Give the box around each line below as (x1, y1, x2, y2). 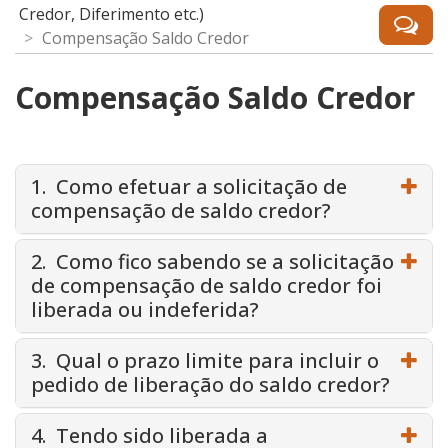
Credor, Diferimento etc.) (19, 3, 204, 26)
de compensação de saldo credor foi (31, 272, 382, 300)
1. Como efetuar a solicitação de (31, 173, 347, 201)
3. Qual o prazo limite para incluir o (31, 347, 379, 375)
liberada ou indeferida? (31, 296, 259, 324)
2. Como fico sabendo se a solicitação (31, 248, 394, 276)
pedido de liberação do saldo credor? (31, 371, 390, 399)
